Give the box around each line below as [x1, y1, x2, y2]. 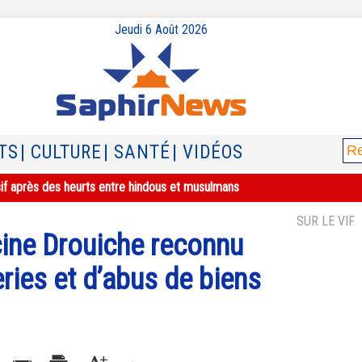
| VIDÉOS [172, 141, 243, 163]
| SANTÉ [103, 141, 170, 163]
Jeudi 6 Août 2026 [114, 22, 208, 37]
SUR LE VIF [297, 213, 355, 229]
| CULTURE [20, 141, 102, 163]
